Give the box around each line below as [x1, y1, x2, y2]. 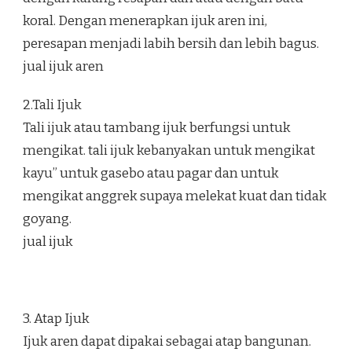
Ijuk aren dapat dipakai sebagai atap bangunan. [23, 333, 311, 350]
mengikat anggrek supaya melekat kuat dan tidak [23, 188, 327, 205]
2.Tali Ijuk [23, 97, 82, 114]
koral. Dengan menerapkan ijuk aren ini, [23, 13, 267, 30]
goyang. [23, 211, 71, 228]
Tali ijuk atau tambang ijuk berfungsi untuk [23, 119, 291, 137]
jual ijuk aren [23, 58, 104, 75]
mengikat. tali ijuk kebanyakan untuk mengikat [23, 142, 315, 159]
